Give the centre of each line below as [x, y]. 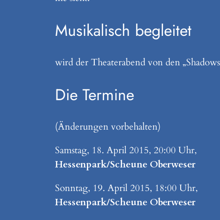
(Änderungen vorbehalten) [108, 126]
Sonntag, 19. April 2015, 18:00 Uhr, [126, 188]
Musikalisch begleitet [123, 30]
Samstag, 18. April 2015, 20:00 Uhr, [126, 150]
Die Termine [95, 95]
